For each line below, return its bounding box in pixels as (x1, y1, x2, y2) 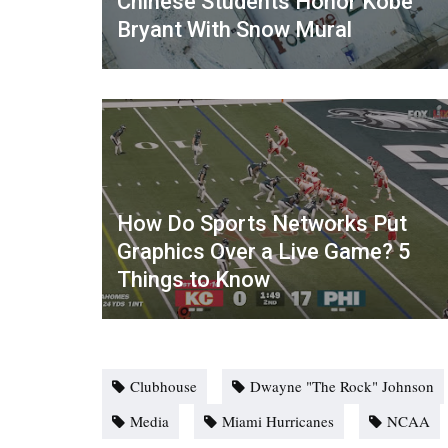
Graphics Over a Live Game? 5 (117, 239, 411, 265)
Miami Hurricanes (222, 411, 334, 432)
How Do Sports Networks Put (117, 211, 407, 237)
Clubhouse (130, 376, 197, 397)
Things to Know (117, 267, 270, 293)
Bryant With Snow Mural (117, 16, 352, 42)
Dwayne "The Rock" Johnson (250, 376, 434, 397)
